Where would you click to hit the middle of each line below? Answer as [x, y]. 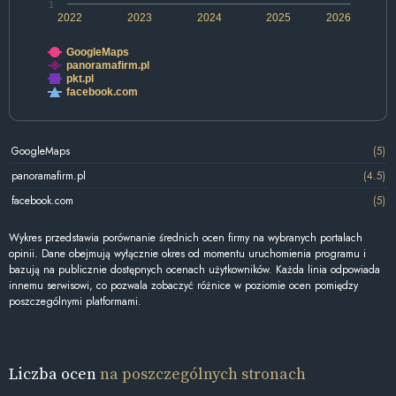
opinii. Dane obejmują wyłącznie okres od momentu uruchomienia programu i [187, 254]
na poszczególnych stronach [203, 374]
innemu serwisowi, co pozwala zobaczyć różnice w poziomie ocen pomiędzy [183, 286]
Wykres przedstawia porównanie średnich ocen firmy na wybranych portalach [186, 238]
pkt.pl [80, 79]
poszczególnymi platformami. [75, 302]
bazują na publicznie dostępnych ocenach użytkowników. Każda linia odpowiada [194, 270]
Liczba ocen [54, 374]
